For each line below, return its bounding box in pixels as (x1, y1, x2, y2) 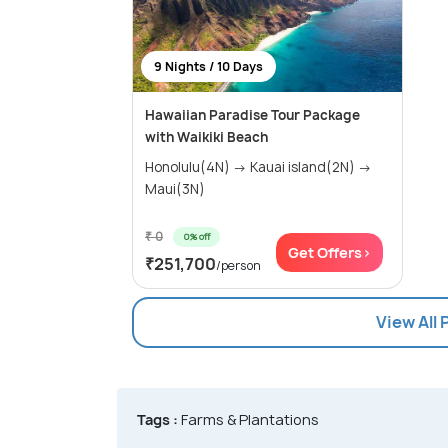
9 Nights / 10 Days (154, 58, 263, 76)
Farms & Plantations (178, 410, 319, 430)
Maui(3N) (145, 180, 205, 199)
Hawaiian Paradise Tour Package (145, 106, 360, 125)
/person (216, 257, 261, 275)
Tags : (137, 410, 178, 430)
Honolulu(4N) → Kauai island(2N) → (145, 158, 372, 177)
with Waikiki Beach (145, 128, 268, 147)
